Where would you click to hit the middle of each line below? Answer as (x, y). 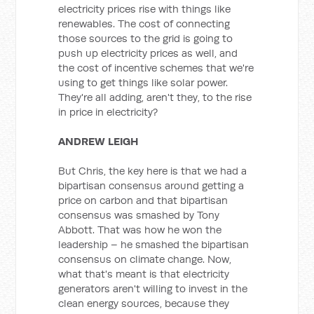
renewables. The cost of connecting (144, 23)
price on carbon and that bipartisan (143, 200)
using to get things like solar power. (143, 82)
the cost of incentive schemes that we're (156, 68)
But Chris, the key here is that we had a (153, 171)
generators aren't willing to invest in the (153, 288)
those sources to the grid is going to (146, 38)
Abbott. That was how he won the (140, 230)
